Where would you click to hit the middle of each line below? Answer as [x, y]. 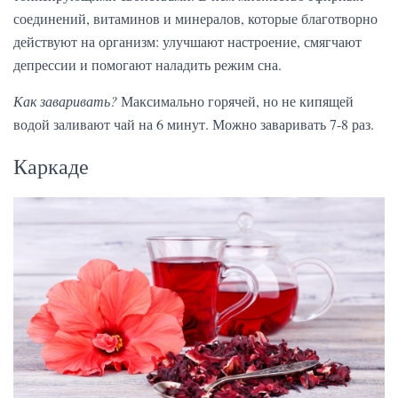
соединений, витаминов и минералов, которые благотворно [195, 19]
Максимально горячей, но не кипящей [235, 101]
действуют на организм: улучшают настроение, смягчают [187, 42]
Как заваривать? [65, 101]
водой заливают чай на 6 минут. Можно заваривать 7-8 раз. [194, 124]
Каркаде [51, 167]
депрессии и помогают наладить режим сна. [147, 65]
